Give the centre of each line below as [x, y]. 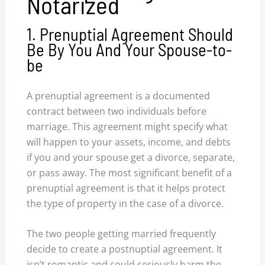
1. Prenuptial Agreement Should [130, 34]
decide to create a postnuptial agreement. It [125, 249]
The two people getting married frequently [122, 234]
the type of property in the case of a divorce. [125, 203]
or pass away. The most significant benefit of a [130, 172]
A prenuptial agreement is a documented [119, 96]
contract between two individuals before [117, 111]
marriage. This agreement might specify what [127, 126]
